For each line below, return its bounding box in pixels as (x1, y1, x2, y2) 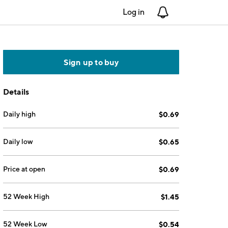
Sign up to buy (63, 57, 119, 67)
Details (3, 87, 30, 97)
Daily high (3, 110, 36, 118)
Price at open (3, 165, 46, 173)
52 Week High (3, 192, 50, 201)
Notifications (169, 7, 215, 17)
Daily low (3, 137, 34, 146)
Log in (123, 7, 145, 17)
